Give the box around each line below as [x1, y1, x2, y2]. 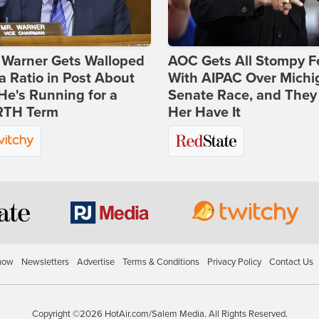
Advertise [76, 256, 115, 268]
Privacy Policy [206, 256, 261, 268]
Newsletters [21, 256, 69, 268]
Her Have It [168, 104, 241, 121]
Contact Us [268, 256, 313, 268]
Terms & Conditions [122, 256, 199, 268]
